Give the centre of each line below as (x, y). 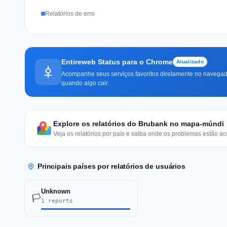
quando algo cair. (85, 83)
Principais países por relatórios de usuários (111, 166)
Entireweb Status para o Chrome (117, 62)
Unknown (56, 191)
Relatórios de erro (70, 13)
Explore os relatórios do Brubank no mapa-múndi (139, 123)
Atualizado (190, 61)
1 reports (57, 201)
